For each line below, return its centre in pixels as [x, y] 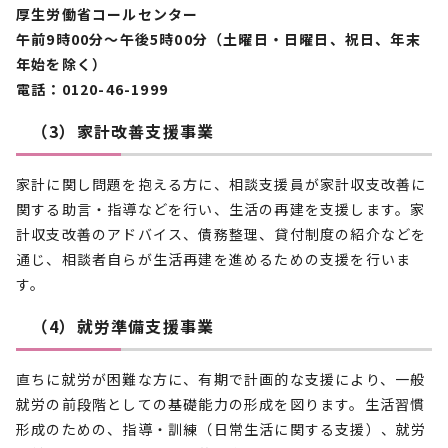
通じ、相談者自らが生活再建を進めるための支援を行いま [214, 259]
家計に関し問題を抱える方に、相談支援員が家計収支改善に [221, 184]
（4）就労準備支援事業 [123, 326]
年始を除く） [62, 64]
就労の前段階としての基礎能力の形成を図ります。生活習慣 [221, 404]
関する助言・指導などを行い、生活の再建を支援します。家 [221, 209]
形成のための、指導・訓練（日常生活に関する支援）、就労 [221, 429]
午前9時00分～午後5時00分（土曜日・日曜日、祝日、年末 [218, 39]
